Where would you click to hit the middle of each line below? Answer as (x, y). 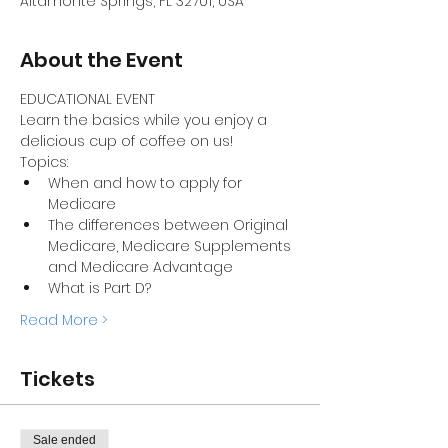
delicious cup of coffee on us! (128, 141)
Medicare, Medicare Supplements (171, 246)
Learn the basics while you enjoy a (145, 120)
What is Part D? (99, 288)
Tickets (57, 379)
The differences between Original (170, 225)
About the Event (101, 60)
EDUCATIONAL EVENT (87, 99)
